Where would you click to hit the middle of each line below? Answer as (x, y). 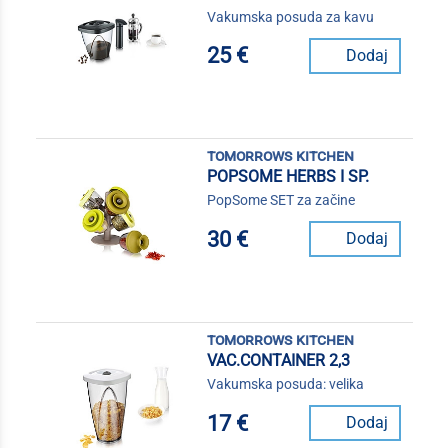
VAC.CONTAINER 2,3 (278, 361)
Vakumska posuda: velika (285, 384)
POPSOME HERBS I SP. (287, 177)
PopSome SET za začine (280, 200)
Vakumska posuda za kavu (290, 16)
